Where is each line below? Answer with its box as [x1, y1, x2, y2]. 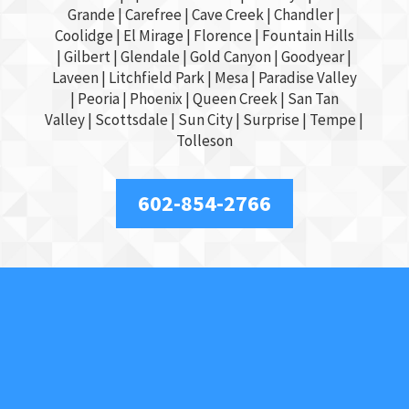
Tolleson [175, 131, 233, 151]
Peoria [77, 89, 120, 109]
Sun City [178, 110, 234, 130]
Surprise [243, 110, 300, 130]
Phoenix [129, 89, 183, 109]
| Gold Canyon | [183, 47, 279, 67]
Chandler [274, 5, 334, 25]
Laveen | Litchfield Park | [51, 68, 212, 88]
